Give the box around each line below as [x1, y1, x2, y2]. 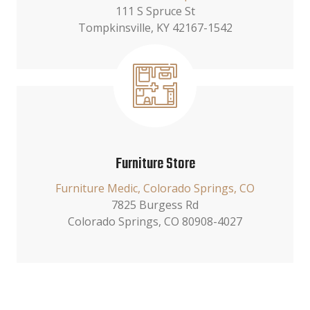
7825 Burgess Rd [111, 197, 199, 212]
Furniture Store [115, 153, 195, 176]
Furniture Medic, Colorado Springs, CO [55, 181, 255, 196]
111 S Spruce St [115, 3, 195, 19]
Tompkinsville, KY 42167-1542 [77, 20, 232, 35]
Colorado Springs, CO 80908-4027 [68, 214, 242, 229]
